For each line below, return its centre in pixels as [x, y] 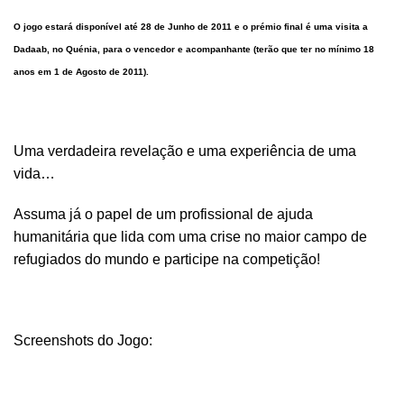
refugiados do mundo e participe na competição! [167, 259]
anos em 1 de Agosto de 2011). [81, 72]
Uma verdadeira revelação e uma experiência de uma [185, 151]
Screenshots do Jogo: [83, 340]
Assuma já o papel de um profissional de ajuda [163, 214]
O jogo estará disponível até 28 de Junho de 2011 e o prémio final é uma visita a [191, 27]
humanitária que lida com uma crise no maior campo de [190, 237]
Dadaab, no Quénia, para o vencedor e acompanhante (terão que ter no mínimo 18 [194, 49]
